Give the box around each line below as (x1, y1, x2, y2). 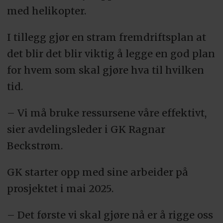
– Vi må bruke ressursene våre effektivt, (6, 106, 207, 119)
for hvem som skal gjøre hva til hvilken (6, 63, 204, 76)
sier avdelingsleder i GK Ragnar (6, 122, 165, 135)
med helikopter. (6, 4, 86, 17)
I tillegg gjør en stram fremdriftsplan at (6, 30, 206, 43)
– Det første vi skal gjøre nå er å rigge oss (6, 208, 213, 221)
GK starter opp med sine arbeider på (6, 165, 188, 178)
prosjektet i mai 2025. (6, 182, 116, 195)
